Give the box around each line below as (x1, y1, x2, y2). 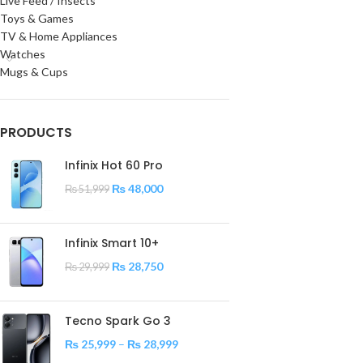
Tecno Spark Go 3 (65, 313, 171, 329)
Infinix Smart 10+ (65, 235, 159, 251)
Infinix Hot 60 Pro (65, 157, 163, 173)
